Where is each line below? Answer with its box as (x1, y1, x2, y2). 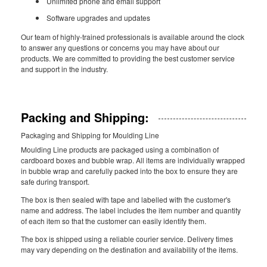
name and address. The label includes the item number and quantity (21, 205, 241, 215)
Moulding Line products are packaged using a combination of (21, 144, 219, 154)
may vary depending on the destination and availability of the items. (21, 244, 238, 254)
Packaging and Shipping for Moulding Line (21, 130, 159, 140)
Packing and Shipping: (21, 108, 149, 126)
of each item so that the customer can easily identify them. (21, 216, 206, 226)
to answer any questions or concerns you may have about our (21, 42, 219, 52)
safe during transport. (21, 176, 89, 187)
